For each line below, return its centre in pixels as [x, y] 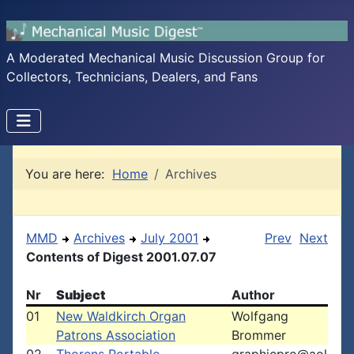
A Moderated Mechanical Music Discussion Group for [166, 58]
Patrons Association [116, 335]
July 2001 [169, 238]
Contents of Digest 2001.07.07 [121, 257]
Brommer [259, 335]
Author [253, 295]
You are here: [69, 174]
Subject [81, 295]
